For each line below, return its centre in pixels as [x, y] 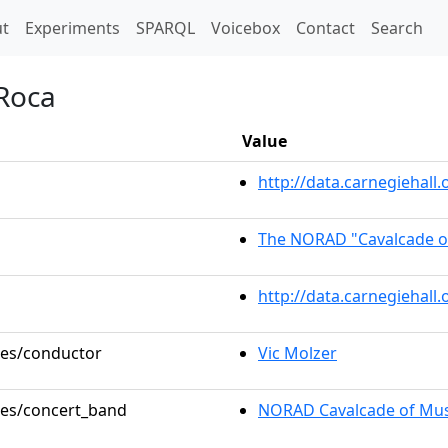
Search [397, 28]
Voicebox [245, 28]
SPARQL [165, 28]
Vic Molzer [297, 353]
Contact [325, 28]
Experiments [72, 28]
